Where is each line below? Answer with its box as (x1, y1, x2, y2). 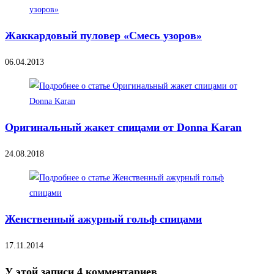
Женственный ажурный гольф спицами (5, 213, 202, 226)
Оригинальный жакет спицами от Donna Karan (5, 121, 242, 134)
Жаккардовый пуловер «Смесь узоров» (5, 29, 202, 42)
